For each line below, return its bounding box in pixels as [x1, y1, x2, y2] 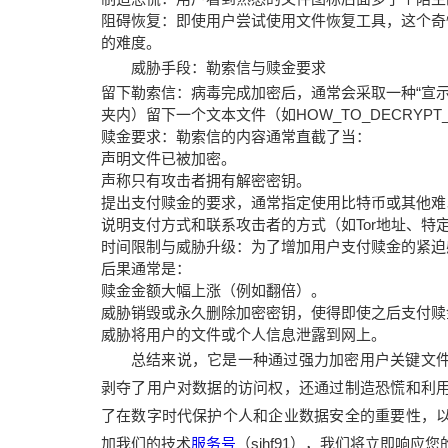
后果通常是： [100, 260, 191, 277]
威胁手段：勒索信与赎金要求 [130, 59, 326, 76]
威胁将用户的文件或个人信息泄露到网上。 [100, 326, 386, 343]
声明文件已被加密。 [100, 150, 236, 167]
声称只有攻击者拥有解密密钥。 [100, 172, 311, 189]
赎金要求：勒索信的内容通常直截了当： [100, 128, 371, 145]
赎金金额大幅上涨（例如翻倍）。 [100, 282, 326, 299]
